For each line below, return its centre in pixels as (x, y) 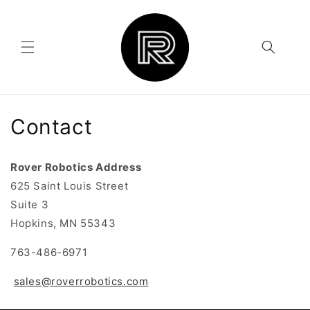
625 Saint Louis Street (70, 185)
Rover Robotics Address (76, 167)
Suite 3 (30, 204)
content (41, 21)
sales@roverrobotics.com (81, 281)
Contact (52, 127)
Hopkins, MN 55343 (63, 223)
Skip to (39, 9)
